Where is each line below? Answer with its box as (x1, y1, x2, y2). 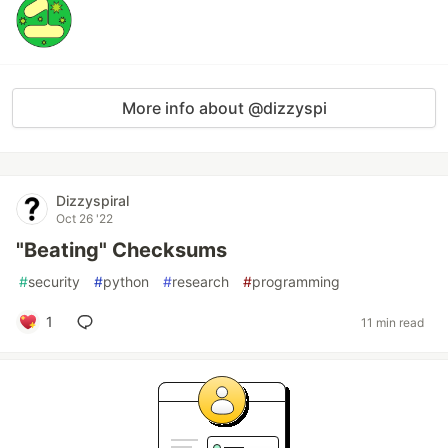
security (28, 273, 80, 290)
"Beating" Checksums (16, 238, 227, 262)
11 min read (361, 314, 424, 330)
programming (252, 273, 340, 290)
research (172, 273, 229, 290)
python (103, 273, 149, 290)
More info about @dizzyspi (121, 98, 327, 118)
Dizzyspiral (56, 192, 129, 209)
